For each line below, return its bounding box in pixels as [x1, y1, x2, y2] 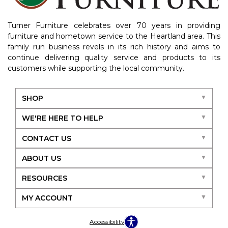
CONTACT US [21, 133, 71, 143]
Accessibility [90, 218, 124, 226]
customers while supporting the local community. [8, 64, 184, 73]
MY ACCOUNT [21, 193, 73, 203]
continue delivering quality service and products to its [8, 53, 220, 63]
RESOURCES [21, 174, 67, 183]
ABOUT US [21, 153, 61, 163]
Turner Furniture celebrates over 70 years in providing [8, 21, 220, 31]
